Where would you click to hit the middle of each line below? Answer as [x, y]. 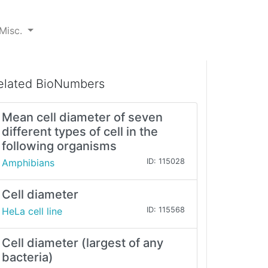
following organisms [59, 146]
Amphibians [28, 163]
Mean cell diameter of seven [82, 118]
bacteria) [28, 258]
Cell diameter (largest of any [83, 243]
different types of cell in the [80, 132]
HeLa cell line [32, 211]
